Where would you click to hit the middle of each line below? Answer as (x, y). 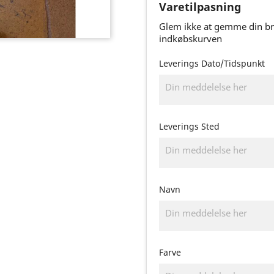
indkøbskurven (191, 38)
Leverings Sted (189, 126)
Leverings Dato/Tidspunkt (212, 63)
